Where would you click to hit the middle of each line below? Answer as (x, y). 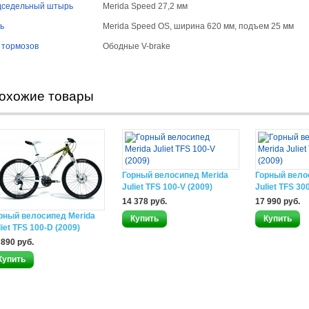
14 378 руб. (144, 201)
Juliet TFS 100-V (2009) (167, 187)
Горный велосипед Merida (175, 175)
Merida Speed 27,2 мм (145, 6)
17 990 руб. (278, 201)
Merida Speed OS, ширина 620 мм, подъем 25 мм (198, 26)
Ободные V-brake (136, 46)
